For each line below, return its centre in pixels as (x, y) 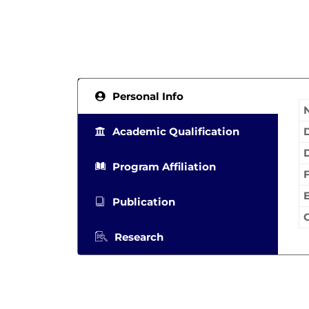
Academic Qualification (176, 131)
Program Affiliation (164, 167)
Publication (144, 202)
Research (139, 237)
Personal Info (148, 96)
